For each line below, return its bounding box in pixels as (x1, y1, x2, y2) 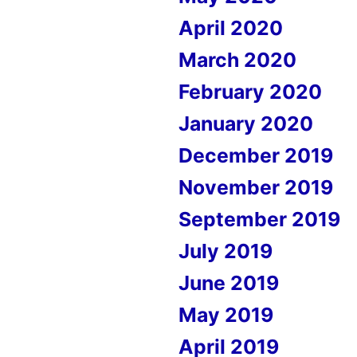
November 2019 (178, 175, 333, 199)
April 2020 (178, 16, 283, 40)
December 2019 (178, 143, 333, 167)
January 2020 (178, 112, 313, 135)
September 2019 (178, 207, 340, 231)
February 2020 (178, 80, 322, 104)
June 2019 (178, 271, 279, 295)
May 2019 (178, 303, 273, 327)
